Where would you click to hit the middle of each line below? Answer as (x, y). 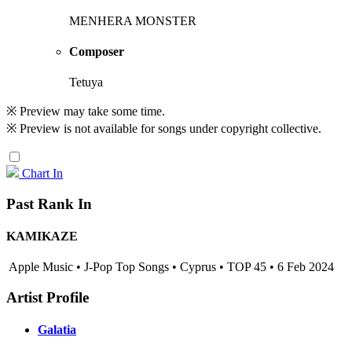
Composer (97, 51)
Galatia (57, 330)
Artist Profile (48, 298)
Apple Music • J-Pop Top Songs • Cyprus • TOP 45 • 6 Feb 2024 (170, 267)
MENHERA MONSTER (133, 20)
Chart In (42, 174)
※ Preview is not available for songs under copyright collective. (164, 129)
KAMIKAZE (42, 236)
